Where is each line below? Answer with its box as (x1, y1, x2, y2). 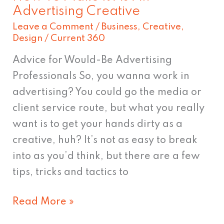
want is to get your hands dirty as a (12, 119, 183, 130)
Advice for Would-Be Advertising (12, 55, 172, 66)
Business (101, 22, 138, 31)
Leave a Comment (12, 22, 94, 31)
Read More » (12, 197, 74, 207)
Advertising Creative (12, 5, 140, 18)
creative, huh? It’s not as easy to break (12, 135, 198, 146)
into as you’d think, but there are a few (12, 151, 200, 162)
